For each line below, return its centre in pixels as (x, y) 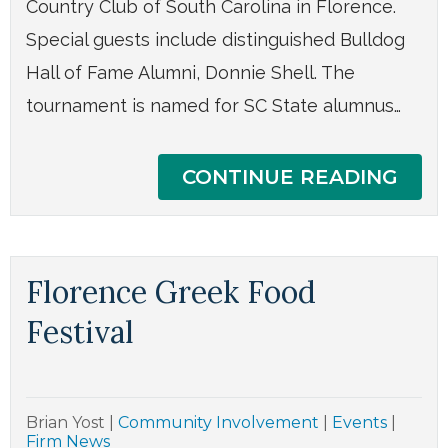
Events (359, 423)
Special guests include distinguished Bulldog (215, 40)
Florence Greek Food (171, 292)
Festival (80, 332)
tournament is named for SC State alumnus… (213, 106)
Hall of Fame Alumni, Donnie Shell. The (190, 73)
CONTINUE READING (290, 177)
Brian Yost (67, 423)
